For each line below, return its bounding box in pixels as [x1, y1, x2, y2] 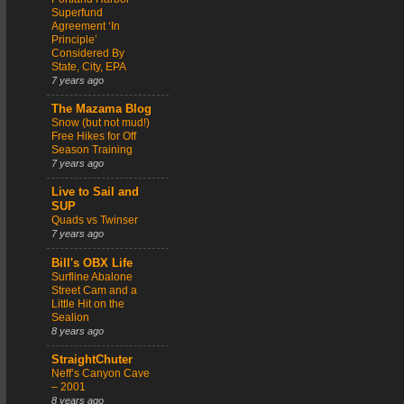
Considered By [51, 46, 124, 60]
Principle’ [51, 32, 97, 46]
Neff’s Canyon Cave [51, 366, 150, 380]
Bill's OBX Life [51, 256, 133, 270]
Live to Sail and [51, 186, 139, 199]
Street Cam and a [51, 283, 137, 297]
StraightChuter [51, 353, 133, 366]
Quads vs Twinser [51, 214, 138, 227]
